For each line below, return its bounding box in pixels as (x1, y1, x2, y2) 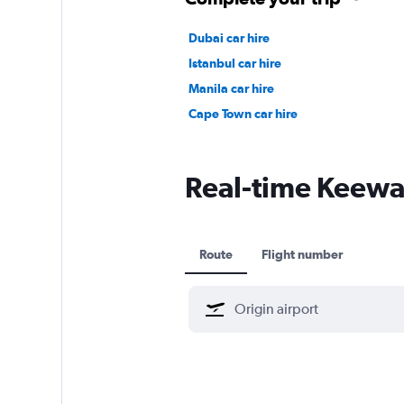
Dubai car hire (188, 30, 270, 45)
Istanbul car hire (188, 55, 281, 70)
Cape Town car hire (188, 106, 298, 121)
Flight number (261, 246, 343, 262)
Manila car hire (188, 80, 274, 96)
